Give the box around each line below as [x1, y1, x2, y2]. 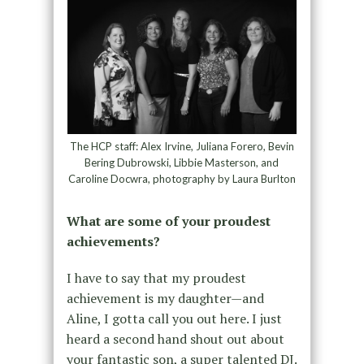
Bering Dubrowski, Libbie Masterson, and [84, 155, 279, 169]
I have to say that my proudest [66, 268, 246, 287]
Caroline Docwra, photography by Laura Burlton [67, 171, 296, 185]
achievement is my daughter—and [66, 288, 264, 307]
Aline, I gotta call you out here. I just [66, 309, 282, 327]
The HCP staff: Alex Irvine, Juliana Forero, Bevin [69, 139, 294, 153]
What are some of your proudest [66, 211, 271, 230]
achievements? [66, 232, 160, 250]
